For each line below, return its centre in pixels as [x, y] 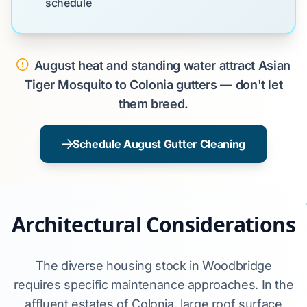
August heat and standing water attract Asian [162, 65]
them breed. [153, 104]
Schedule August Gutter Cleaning [159, 144]
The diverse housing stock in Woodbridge [153, 266]
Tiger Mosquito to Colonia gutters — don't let [153, 85]
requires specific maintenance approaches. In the [153, 285]
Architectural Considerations [153, 224]
